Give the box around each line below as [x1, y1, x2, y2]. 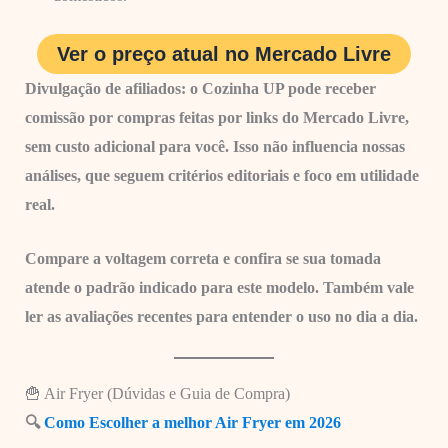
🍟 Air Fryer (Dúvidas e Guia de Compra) [24, 385, 290, 402]
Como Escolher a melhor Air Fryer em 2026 [43, 414, 341, 431]
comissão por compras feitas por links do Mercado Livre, [24, 108, 409, 126]
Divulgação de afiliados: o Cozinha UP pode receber [24, 79, 376, 97]
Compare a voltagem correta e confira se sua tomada [24, 250, 381, 268]
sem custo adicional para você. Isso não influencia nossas [24, 137, 405, 155]
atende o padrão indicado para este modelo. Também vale [24, 279, 414, 297]
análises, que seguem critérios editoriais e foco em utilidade [24, 166, 419, 184]
